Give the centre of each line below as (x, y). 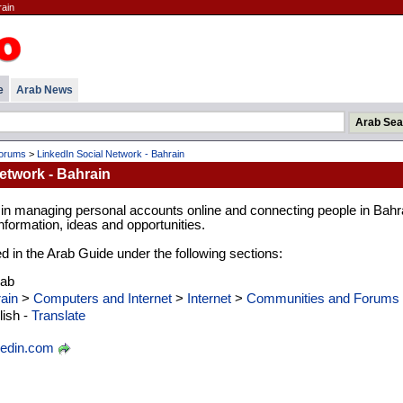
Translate (58, 315)
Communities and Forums (322, 298)
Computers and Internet (102, 298)
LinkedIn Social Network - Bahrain (110, 154)
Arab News (44, 90)
